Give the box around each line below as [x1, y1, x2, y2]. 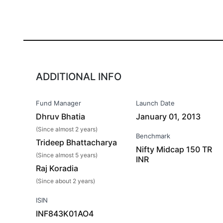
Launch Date [136, 99, 175, 107]
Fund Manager [36, 99, 81, 107]
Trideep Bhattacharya [36, 137, 117, 147]
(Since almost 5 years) [36, 151, 98, 159]
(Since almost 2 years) [36, 125, 98, 133]
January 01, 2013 [136, 111, 201, 121]
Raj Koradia [36, 163, 78, 173]
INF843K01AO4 [36, 209, 94, 219]
